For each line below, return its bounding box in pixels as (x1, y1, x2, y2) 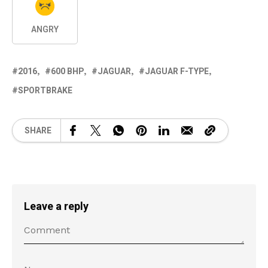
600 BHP (51, 65, 84, 78)
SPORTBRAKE (18, 84, 72, 98)
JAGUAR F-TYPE (145, 65, 209, 78)
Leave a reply (24, 199, 89, 215)
